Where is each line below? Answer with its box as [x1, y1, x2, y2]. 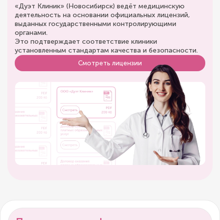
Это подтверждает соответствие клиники [15, 37, 157, 46]
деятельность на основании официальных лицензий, [15, 10, 190, 19]
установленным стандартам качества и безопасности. [15, 46, 198, 55]
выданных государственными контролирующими [15, 19, 176, 28]
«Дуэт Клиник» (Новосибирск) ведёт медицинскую [15, 1, 185, 10]
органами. [15, 28, 48, 37]
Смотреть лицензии [78, 59, 142, 67]
